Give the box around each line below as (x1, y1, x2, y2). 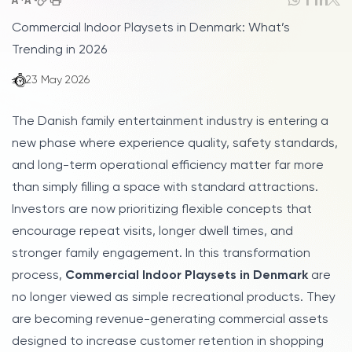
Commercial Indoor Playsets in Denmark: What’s (12, 21, 290, 35)
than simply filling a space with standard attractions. (12, 181, 318, 194)
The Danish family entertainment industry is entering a (12, 115, 328, 128)
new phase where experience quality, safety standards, (12, 137, 338, 150)
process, (12, 269, 65, 282)
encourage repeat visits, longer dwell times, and (12, 225, 293, 238)
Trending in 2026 (12, 43, 107, 57)
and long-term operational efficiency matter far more (12, 159, 324, 172)
